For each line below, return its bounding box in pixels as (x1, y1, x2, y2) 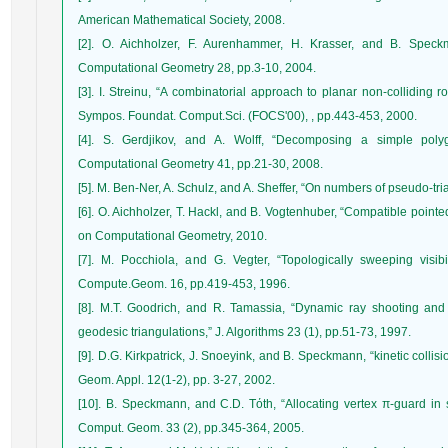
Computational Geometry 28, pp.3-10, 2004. (78, 61, 316, 75)
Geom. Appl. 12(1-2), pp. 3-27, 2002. (78, 373, 275, 387)
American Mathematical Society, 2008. (78, 13, 285, 27)
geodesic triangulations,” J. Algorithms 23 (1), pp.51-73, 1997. (78, 325, 411, 339)
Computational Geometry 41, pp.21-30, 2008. (78, 157, 323, 171)
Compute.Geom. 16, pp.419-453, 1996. (78, 277, 290, 291)
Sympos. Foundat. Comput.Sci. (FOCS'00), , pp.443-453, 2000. (78, 109, 417, 123)
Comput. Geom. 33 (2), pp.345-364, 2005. (78, 421, 304, 435)
